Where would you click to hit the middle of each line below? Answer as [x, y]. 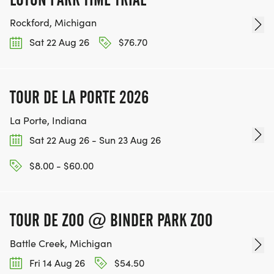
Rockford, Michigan [53, 23]
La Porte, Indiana [48, 120]
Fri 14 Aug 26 [56, 263]
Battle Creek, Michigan [61, 243]
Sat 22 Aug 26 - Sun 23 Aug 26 [94, 139]
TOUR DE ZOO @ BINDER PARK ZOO [111, 220]
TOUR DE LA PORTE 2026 [79, 97]
